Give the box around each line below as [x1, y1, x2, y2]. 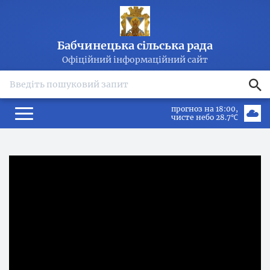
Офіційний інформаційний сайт [62, 54, 208, 65]
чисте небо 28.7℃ [171, 113, 238, 122]
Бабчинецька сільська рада [57, 39, 213, 52]
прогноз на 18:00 [171, 104, 236, 113]
